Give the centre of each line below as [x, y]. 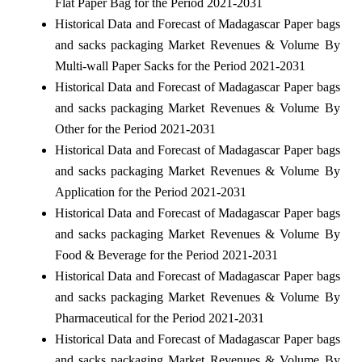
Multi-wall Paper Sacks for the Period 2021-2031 [180, 65]
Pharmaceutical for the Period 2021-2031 [159, 318]
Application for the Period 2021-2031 [150, 192]
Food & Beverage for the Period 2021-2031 [166, 255]
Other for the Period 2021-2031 [135, 128]
